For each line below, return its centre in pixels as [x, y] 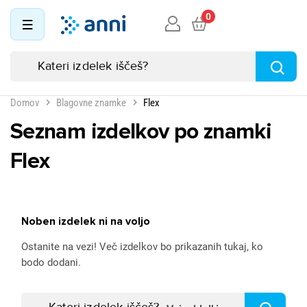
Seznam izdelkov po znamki [141, 132]
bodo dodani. [51, 262]
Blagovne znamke [91, 103]
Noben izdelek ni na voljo [86, 221]
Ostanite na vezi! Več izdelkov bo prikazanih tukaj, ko [142, 247]
